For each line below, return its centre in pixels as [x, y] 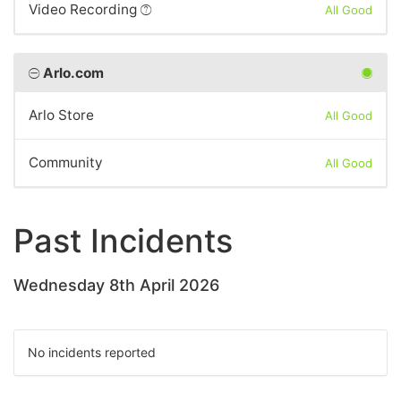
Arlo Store [61, 115]
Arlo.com [73, 73]
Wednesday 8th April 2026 [116, 285]
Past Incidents [123, 240]
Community [66, 162]
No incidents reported [92, 352]
